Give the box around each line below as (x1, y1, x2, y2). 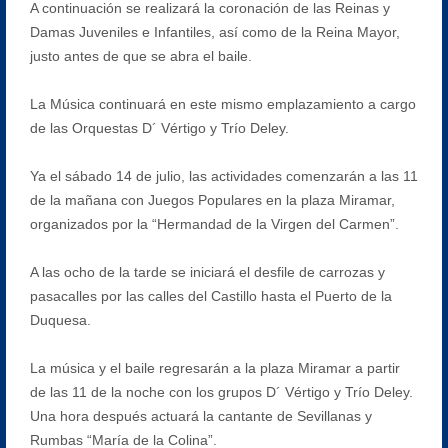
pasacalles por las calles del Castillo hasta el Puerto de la (29, 287, 392, 304)
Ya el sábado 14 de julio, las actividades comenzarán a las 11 (29, 167, 418, 184)
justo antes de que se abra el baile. (29, 47, 252, 64)
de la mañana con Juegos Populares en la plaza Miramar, (29, 191, 395, 208)
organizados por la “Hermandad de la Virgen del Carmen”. (29, 215, 399, 232)
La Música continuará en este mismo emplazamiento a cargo (29, 95, 416, 112)
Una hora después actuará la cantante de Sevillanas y (29, 407, 372, 424)
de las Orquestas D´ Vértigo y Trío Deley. (29, 119, 289, 136)
